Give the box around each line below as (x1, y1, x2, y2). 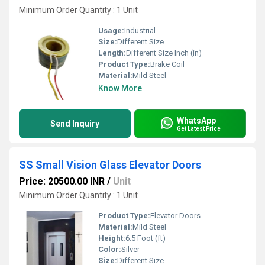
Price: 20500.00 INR (19, 176, 105, 187)
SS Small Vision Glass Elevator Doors (19, 159, 201, 171)
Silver (121, 245, 140, 254)
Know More (98, 83, 142, 93)
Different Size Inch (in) (126, 49, 202, 57)
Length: (98, 49, 126, 57)
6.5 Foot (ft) (125, 234, 166, 243)
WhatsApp (177, 115, 216, 125)
